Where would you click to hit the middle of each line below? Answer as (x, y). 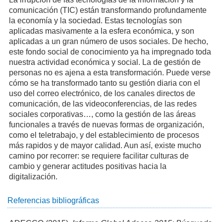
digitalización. (33, 177)
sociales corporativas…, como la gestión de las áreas (102, 114)
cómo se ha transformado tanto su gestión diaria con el (104, 83)
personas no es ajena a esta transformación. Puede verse (110, 73)
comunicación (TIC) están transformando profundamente (108, 10)
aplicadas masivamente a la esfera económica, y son (101, 31)
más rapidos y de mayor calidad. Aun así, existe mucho (105, 146)
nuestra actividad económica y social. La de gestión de (105, 62)
